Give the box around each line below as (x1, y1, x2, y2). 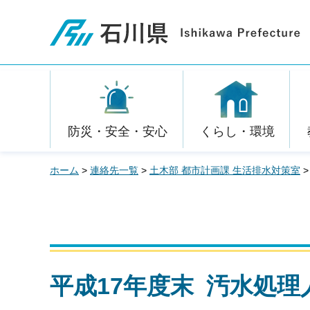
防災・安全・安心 (67, 125, 167, 138)
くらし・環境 (199, 125, 275, 138)
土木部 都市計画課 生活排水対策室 (149, 165, 300, 176)
